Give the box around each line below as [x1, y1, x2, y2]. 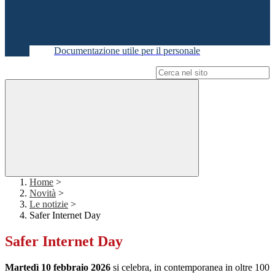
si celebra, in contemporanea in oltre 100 [110, 262, 269, 273]
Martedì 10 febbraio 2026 [5, 262, 110, 273]
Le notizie [29, 199, 68, 210]
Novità [29, 188, 56, 199]
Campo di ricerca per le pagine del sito [5, 67, 153, 78]
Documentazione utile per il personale [54, 45, 200, 56]
